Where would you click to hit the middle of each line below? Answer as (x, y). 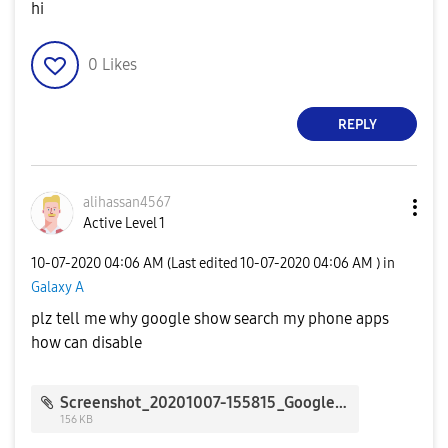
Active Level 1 (124, 223)
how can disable (86, 342)
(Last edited (203, 263)
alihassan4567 (127, 202)
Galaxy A (57, 287)
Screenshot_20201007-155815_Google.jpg (341, 402)
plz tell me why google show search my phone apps (210, 318)
